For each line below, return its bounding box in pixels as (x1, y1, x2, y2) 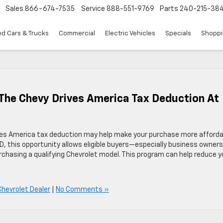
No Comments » (56, 186, 109, 193)
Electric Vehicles (105, 30, 155, 37)
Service (81, 5, 105, 13)
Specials (165, 30, 191, 37)
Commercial (59, 30, 95, 37)
